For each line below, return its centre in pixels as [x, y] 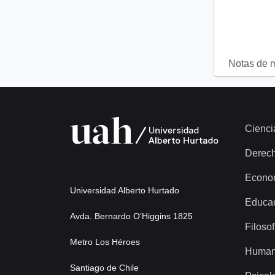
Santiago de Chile [104, 268]
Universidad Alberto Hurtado [125, 191]
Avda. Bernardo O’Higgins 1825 [131, 216]
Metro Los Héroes [105, 242]
